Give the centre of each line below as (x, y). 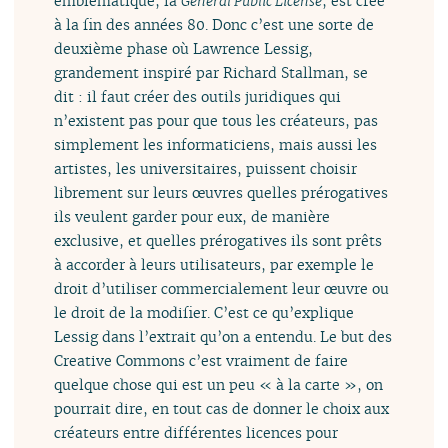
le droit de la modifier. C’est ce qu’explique (204, 313)
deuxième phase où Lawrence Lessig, (184, 49)
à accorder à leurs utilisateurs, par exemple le (214, 265)
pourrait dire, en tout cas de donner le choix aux (222, 409)
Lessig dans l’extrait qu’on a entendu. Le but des (223, 337)
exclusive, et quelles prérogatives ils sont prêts (218, 241)
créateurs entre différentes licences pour (196, 433)
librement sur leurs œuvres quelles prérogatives (221, 193)
